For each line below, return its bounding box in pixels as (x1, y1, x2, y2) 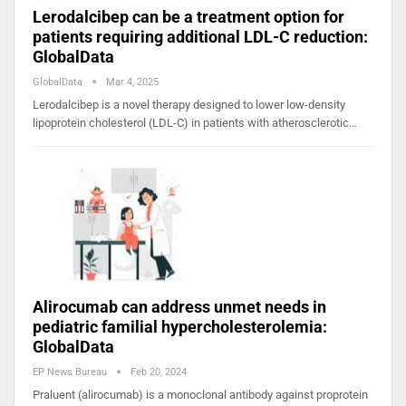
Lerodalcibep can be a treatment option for (33, 6, 344, 26)
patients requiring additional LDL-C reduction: (33, 26, 368, 46)
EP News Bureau (33, 365, 110, 378)
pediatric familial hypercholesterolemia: (33, 316, 327, 336)
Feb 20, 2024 (130, 365, 187, 378)
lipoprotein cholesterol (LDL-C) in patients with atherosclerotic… (33, 115, 357, 130)
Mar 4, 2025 (106, 75, 159, 88)
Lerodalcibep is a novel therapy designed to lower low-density (33, 97, 345, 111)
